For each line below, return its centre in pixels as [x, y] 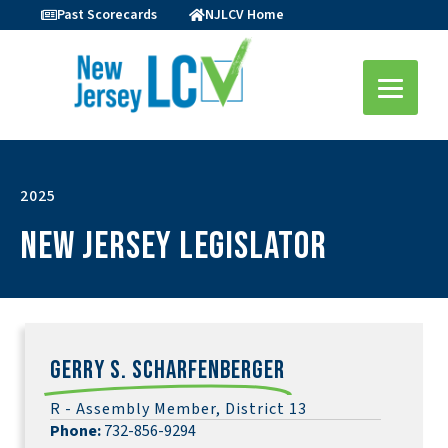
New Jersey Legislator [173, 246]
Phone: [75, 431]
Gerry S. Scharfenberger [167, 370]
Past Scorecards [107, 15]
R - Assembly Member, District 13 [178, 409]
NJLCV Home [244, 15]
